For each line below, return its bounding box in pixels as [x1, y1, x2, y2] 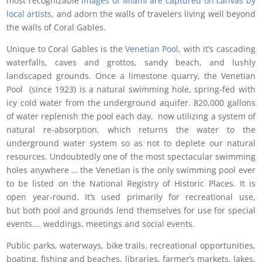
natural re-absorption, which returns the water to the [6, 123, 256, 135]
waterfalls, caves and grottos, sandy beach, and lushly [6, 56, 256, 68]
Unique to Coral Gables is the [6, 43, 125, 54]
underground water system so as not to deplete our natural [6, 137, 256, 149]
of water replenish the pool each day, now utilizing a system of [6, 110, 256, 122]
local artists [6, 8, 52, 19]
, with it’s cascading [178, 43, 256, 54]
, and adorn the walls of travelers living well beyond [51, 8, 256, 19]
